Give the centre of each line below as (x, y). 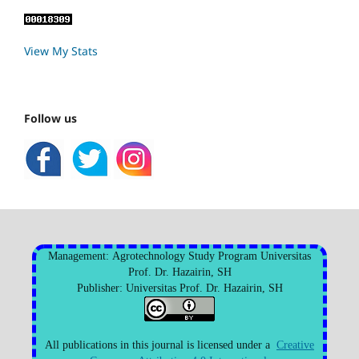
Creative (295, 345)
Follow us (50, 118)
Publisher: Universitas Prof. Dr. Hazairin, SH (179, 288)
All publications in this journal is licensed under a (161, 345)
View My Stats (61, 50)
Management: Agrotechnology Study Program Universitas (179, 256)
